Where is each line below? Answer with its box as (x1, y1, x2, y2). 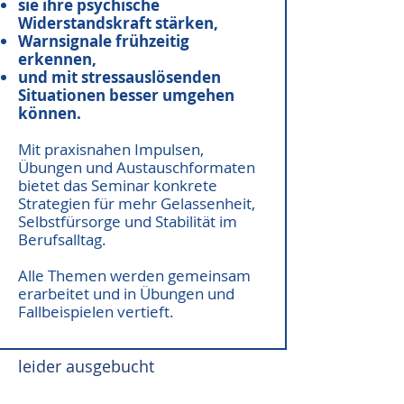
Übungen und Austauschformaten (18, 157, 255, 178)
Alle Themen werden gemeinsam (18, 265, 251, 286)
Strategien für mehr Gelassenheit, (18, 193, 255, 214)
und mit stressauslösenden (18, 67, 221, 87)
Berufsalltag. (18, 229, 106, 250)
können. (18, 103, 81, 124)
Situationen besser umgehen (18, 85, 234, 106)
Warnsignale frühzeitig (18, 31, 189, 51)
